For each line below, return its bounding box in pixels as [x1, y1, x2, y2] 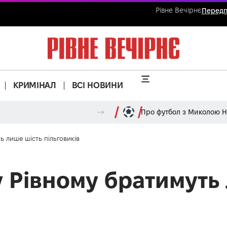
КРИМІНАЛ [13, 81, 56, 90]
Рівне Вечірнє [155, 6, 202, 14]
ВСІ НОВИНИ [71, 81, 123, 90]
